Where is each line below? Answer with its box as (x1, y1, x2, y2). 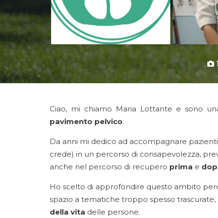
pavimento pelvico (50, 117, 123, 126)
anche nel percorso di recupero (50, 162, 169, 171)
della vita (50, 207, 85, 217)
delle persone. (85, 207, 140, 217)
